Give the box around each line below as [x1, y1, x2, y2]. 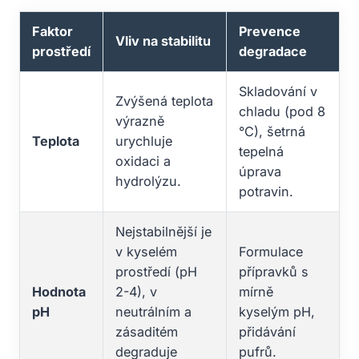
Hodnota [32, 283, 86, 300]
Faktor [32, 22, 73, 39]
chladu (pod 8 [239, 103, 325, 119]
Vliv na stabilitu [115, 32, 211, 49]
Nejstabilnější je [115, 223, 212, 240]
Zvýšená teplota [115, 92, 213, 109]
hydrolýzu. [115, 172, 181, 189]
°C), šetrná [239, 123, 305, 139]
